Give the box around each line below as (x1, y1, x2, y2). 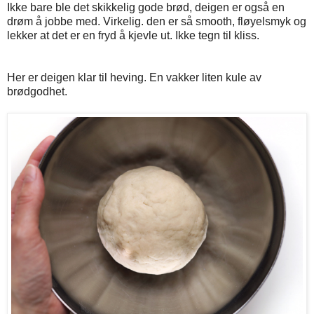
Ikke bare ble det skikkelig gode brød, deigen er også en (7, 1, 285, 14)
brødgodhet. (7, 86, 67, 98)
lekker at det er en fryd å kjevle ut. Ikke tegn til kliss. (7, 29, 259, 42)
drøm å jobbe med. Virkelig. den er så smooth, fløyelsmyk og (7, 15, 306, 28)
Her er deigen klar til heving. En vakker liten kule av (7, 71, 261, 84)
